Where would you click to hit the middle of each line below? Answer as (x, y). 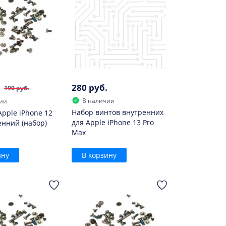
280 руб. (90, 87)
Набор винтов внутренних (118, 112)
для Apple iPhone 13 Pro (113, 122)
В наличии (99, 100)
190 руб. (16, 88)
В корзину (99, 155)
